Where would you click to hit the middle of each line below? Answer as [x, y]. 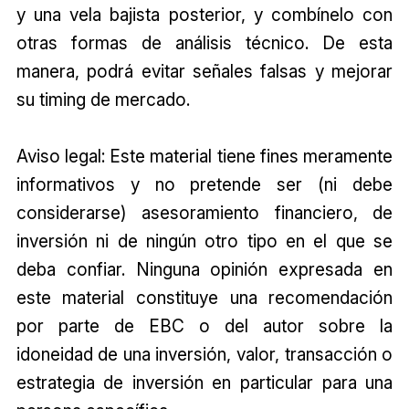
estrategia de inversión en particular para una [204, 383]
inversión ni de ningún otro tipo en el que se [204, 241]
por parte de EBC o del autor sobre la [204, 326]
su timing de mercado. [103, 100]
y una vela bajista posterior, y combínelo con [204, 15]
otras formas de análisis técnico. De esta [204, 43]
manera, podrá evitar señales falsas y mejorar [204, 72]
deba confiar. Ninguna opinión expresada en [204, 270]
